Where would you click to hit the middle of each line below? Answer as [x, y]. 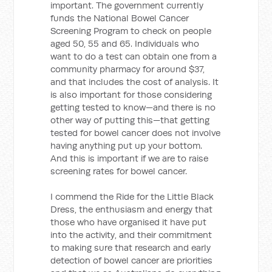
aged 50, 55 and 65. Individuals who [125, 43]
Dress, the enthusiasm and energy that [132, 209]
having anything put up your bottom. [127, 145]
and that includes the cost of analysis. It [135, 82]
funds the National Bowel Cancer [120, 18]
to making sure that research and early [131, 247]
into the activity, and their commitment [131, 235]
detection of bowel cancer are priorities [132, 260]
